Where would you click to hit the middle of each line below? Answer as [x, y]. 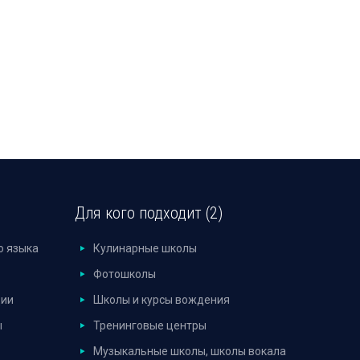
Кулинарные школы [145, 248]
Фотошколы [124, 274]
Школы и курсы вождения [161, 300]
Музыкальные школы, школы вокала [189, 351]
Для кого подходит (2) [149, 213]
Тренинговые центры [149, 325]
